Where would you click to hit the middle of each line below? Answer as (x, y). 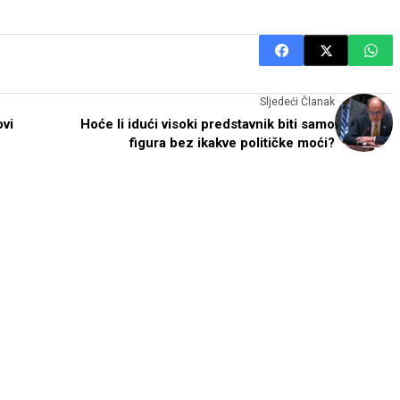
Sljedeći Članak (297, 102)
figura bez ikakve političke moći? (232, 143)
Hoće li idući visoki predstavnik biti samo (208, 124)
